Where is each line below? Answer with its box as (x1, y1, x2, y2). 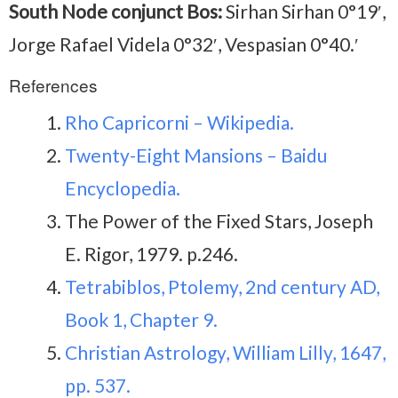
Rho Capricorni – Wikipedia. (65, 110, 294, 133)
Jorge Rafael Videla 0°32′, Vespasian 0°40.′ (9, 32, 359, 55)
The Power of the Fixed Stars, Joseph (65, 209, 373, 232)
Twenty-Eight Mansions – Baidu (65, 143, 327, 166)
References (9, 72, 98, 97)
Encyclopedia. (65, 176, 180, 199)
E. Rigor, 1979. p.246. (65, 242, 238, 265)
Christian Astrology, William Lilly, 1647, (65, 340, 386, 363)
